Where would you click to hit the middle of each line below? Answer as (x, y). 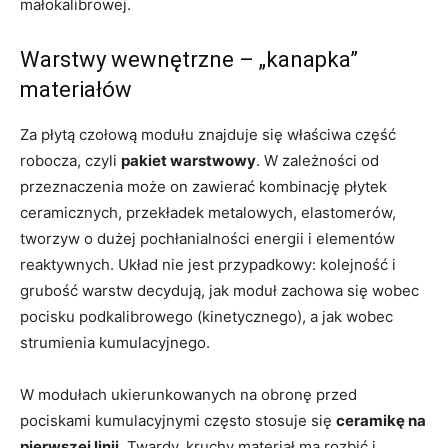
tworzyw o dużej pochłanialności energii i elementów (207, 239)
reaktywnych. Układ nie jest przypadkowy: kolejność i (208, 265)
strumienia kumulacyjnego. (115, 343)
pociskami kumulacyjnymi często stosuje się (178, 421)
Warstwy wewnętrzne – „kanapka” (189, 60)
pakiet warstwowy (188, 161)
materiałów (76, 90)
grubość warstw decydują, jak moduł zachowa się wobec (219, 291)
